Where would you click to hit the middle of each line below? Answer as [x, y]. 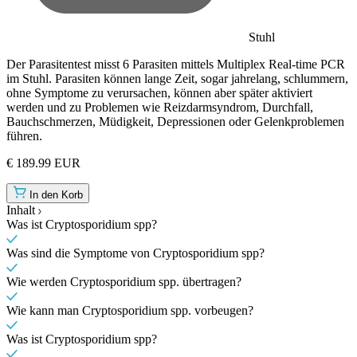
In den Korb [56, 194]
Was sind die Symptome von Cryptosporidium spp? [135, 253]
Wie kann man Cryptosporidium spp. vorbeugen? [130, 310]
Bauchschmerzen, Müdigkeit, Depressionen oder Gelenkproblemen [175, 121]
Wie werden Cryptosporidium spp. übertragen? [124, 281]
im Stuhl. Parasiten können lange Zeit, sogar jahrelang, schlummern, [177, 78]
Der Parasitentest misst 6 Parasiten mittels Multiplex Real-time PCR [176, 64]
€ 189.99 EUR [43, 163]
